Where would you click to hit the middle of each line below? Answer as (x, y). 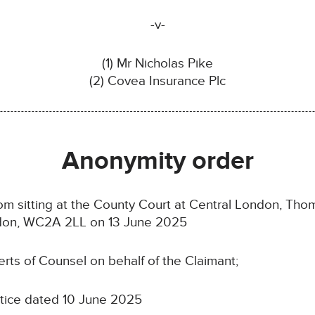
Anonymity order (157, 161)
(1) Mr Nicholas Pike (157, 64)
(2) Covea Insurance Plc (157, 82)
